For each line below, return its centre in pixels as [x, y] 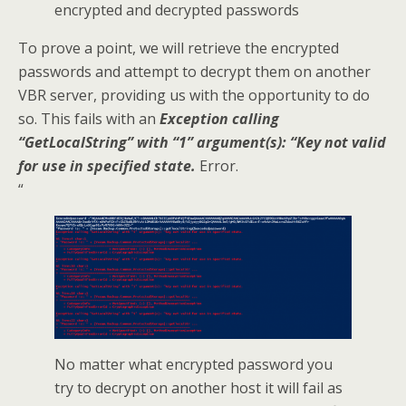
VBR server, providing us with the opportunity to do [194, 96]
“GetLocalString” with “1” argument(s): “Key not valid [202, 143]
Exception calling [219, 119]
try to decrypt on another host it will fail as [198, 387]
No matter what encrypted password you [193, 364]
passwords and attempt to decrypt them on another [194, 72]
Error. [217, 166]
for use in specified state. [107, 166]
